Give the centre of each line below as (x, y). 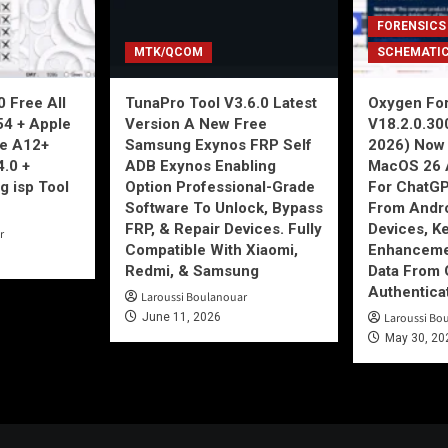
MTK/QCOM (168, 51)
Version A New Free (196, 123)
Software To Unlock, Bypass (224, 207)
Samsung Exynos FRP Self (218, 144)
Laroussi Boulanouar (194, 297)
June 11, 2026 (181, 316)
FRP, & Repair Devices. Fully (223, 228)
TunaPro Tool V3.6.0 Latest (221, 102)
